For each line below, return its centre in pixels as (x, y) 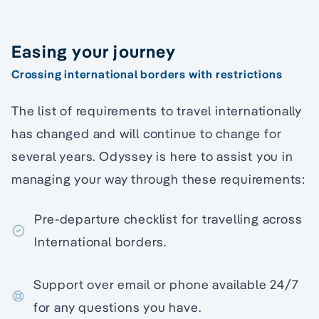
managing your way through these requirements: (158, 179)
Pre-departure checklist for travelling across (168, 219)
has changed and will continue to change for (147, 133)
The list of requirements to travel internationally (157, 110)
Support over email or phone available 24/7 (166, 284)
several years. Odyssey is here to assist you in (152, 156)
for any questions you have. (117, 307)
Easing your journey (94, 51)
